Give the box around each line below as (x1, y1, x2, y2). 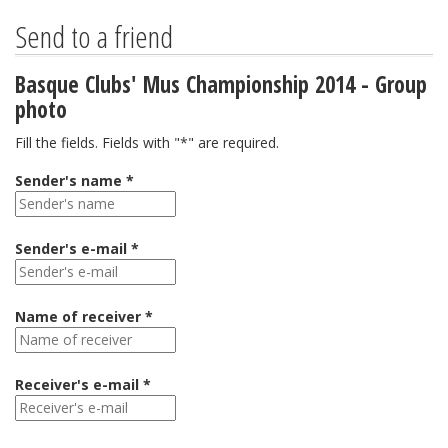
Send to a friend (15, 16, 173, 57)
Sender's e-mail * (15, 239, 139, 258)
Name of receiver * (15, 307, 153, 326)
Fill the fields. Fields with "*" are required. (15, 133, 279, 152)
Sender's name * (15, 171, 134, 190)
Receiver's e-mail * (15, 375, 151, 394)
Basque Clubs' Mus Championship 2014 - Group (15, 69, 427, 100)
